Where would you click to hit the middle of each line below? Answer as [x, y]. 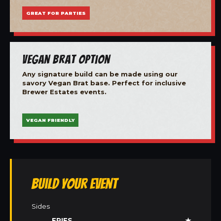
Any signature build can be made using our [100, 74]
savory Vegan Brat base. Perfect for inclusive [104, 83]
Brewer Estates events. [64, 92]
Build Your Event [74, 184]
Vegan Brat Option [66, 59]
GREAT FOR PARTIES [56, 13]
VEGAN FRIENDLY [50, 120]
